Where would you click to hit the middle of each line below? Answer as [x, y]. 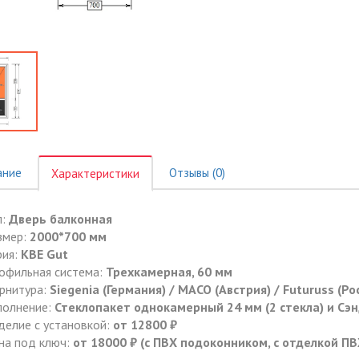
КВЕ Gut [44, 254]
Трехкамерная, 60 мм [169, 272]
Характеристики [95, 174]
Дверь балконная [60, 219]
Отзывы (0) [197, 173]
